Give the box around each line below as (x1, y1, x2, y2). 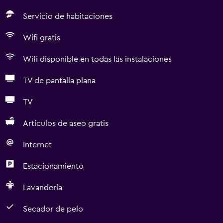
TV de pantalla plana (23, 77, 96, 85)
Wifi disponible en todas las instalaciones (23, 55, 172, 63)
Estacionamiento (23, 162, 84, 170)
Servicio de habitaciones (23, 12, 112, 20)
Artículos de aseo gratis (23, 119, 109, 127)
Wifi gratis (23, 34, 60, 42)
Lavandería (23, 184, 62, 192)
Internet (23, 141, 52, 149)
